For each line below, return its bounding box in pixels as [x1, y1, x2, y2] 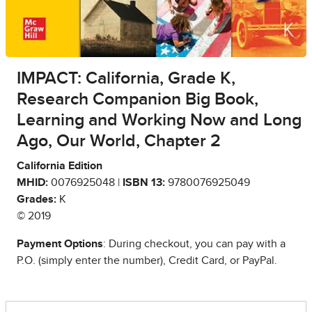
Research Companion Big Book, [17, 90, 258, 108]
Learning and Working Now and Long [17, 111, 302, 129]
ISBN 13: [123, 176, 165, 188]
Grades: [17, 193, 56, 205]
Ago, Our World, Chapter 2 [17, 132, 221, 150]
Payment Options [17, 237, 103, 249]
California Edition [17, 159, 102, 171]
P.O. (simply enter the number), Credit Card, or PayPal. [17, 254, 277, 266]
